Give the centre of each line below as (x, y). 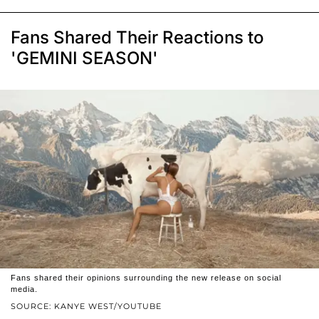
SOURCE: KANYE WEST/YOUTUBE (86, 307)
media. (24, 289)
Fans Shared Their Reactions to (137, 37)
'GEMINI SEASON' (84, 58)
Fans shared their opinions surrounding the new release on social (146, 278)
